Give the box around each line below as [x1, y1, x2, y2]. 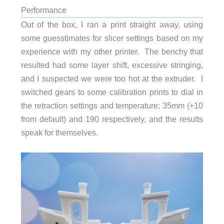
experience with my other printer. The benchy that [20, 47, 203, 56]
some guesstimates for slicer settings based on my [20, 33, 203, 43]
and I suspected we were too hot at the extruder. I [20, 74, 203, 83]
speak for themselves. [20, 128, 98, 137]
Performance [20, 5, 66, 15]
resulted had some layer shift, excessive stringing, [20, 60, 203, 70]
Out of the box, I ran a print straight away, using [20, 20, 203, 29]
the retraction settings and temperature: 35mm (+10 [20, 101, 203, 110]
